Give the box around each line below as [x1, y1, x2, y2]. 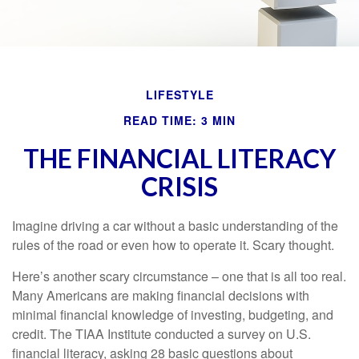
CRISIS [141, 171, 218, 202]
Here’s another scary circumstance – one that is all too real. [12, 267, 346, 285]
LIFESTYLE [145, 87, 214, 103]
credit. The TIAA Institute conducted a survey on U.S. [12, 325, 311, 343]
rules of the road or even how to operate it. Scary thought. [12, 236, 334, 254]
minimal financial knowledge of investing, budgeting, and [12, 305, 333, 324]
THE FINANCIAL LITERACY [23, 143, 336, 174]
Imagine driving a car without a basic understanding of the [12, 216, 338, 235]
